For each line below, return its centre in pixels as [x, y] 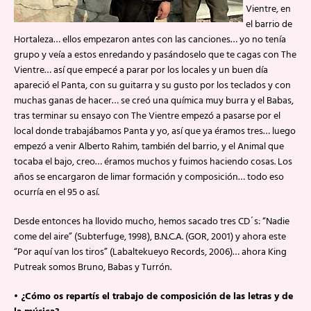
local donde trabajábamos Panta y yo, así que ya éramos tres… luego [155, 132]
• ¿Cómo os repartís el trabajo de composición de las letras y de [153, 297]
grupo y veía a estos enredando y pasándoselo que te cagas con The [155, 55]
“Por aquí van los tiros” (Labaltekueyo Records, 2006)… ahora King [150, 252]
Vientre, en [268, 9]
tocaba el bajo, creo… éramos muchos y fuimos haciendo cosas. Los [153, 162]
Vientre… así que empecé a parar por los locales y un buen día [141, 70]
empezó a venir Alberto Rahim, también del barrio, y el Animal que [149, 147]
